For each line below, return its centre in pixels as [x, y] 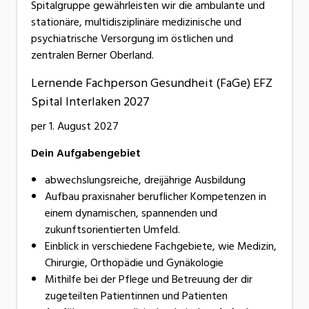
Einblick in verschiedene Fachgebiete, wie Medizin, [161, 246]
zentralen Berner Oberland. [92, 55]
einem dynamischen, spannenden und [131, 213]
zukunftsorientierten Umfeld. [112, 229]
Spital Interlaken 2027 [90, 101]
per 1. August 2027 [75, 126]
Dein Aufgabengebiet [86, 153]
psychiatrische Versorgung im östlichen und [132, 38]
